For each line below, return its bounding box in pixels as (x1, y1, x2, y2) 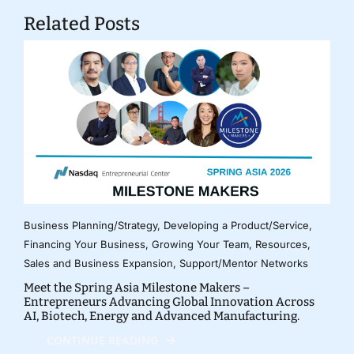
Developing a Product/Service (163, 219, 309, 232)
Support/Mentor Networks (179, 257, 308, 270)
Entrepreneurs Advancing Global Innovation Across (23, 295, 314, 310)
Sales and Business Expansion (23, 257, 173, 270)
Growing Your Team (151, 238, 249, 251)
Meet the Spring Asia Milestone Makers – (23, 281, 250, 296)
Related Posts (23, 12, 140, 35)
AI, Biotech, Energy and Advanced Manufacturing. (23, 309, 299, 324)
